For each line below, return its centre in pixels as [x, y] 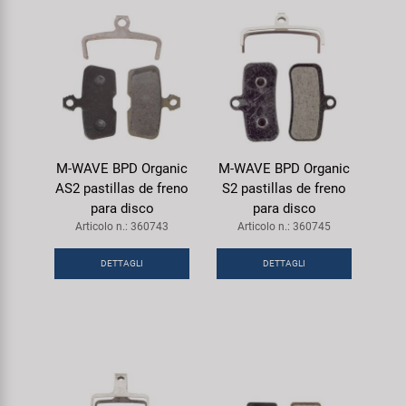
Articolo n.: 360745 [284, 226]
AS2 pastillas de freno [122, 188]
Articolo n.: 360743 [122, 226]
